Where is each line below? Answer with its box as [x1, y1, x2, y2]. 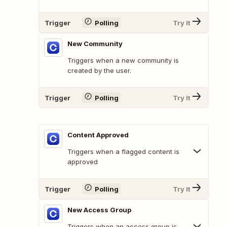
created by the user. [67, 66, 131, 75]
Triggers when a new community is [67, 56, 179, 65]
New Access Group [67, 206, 131, 214]
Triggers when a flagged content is [67, 147, 179, 156]
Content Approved [67, 131, 129, 139]
